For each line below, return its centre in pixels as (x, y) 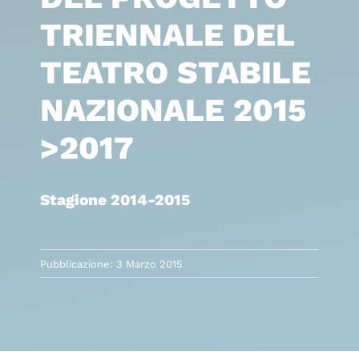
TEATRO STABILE (175, 73)
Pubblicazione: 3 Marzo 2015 (111, 264)
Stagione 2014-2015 (115, 200)
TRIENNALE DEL (167, 35)
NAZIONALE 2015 (173, 111)
